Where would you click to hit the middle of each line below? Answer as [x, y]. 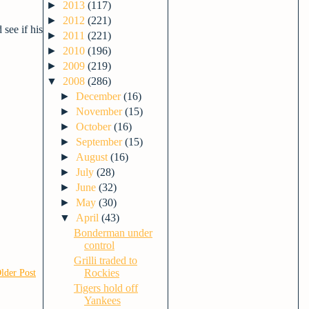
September [101, 142]
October [95, 127]
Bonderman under [113, 233]
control [99, 245]
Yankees [102, 300]
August [93, 157]
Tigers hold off [106, 288]
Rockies [101, 273]
